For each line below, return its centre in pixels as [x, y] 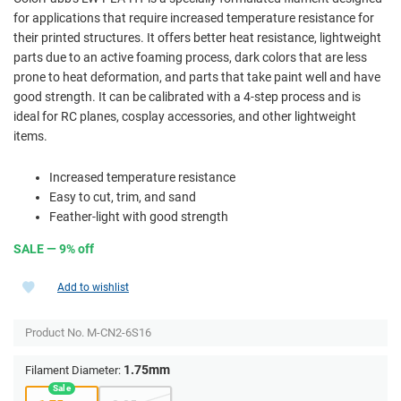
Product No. [56, 332]
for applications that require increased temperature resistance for [194, 17]
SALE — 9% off [54, 248]
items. [30, 136]
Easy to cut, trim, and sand [123, 196]
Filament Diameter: [73, 370]
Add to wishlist [93, 287]
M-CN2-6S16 [119, 332]
